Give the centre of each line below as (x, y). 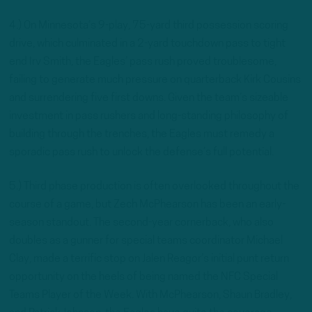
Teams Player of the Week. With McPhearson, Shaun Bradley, (150, 296)
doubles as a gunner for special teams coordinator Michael (146, 241)
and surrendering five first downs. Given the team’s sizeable (149, 98)
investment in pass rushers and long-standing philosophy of (149, 116)
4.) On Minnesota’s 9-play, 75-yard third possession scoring (149, 25)
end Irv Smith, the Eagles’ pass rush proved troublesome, (143, 62)
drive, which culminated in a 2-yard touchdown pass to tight (147, 44)
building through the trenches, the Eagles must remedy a (142, 134)
